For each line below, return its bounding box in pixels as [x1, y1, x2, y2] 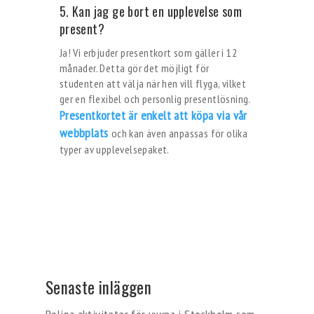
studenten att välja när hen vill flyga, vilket [59, 76, 247, 90]
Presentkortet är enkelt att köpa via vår [59, 107, 247, 123]
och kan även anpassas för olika [111, 126, 248, 140]
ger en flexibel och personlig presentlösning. [59, 92, 250, 106]
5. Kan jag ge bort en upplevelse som [59, 2, 243, 20]
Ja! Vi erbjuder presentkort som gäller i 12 [59, 46, 237, 60]
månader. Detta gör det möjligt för [59, 61, 210, 75]
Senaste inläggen [45, 275, 152, 299]
